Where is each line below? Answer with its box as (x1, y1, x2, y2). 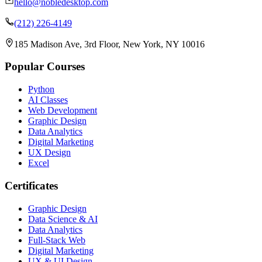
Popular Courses (5, 60, 85, 73)
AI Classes (28, 95, 68, 105)
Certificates (5, 179, 58, 192)
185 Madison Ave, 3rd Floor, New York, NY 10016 (14, 39, 205, 49)
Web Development (28, 105, 97, 116)
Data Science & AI (28, 213, 98, 224)
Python (28, 84, 54, 95)
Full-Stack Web (28, 235, 85, 245)
